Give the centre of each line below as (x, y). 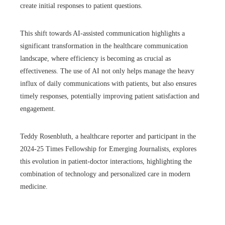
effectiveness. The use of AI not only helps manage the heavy (107, 71)
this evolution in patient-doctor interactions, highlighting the (106, 162)
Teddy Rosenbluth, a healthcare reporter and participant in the (108, 137)
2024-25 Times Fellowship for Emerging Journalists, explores (108, 149)
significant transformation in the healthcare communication (104, 46)
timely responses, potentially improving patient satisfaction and (110, 96)
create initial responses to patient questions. (81, 6)
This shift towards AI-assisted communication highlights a (102, 34)
